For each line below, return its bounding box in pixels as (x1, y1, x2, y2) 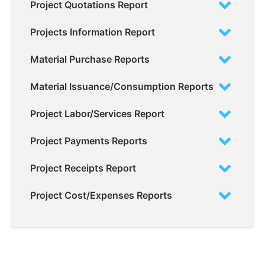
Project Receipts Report (30, 162, 136, 174)
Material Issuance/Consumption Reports (30, 80, 214, 93)
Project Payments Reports (30, 135, 147, 147)
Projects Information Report (30, 26, 155, 38)
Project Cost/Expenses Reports (30, 189, 172, 202)
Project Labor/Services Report (30, 108, 164, 120)
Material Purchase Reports (30, 53, 150, 66)
